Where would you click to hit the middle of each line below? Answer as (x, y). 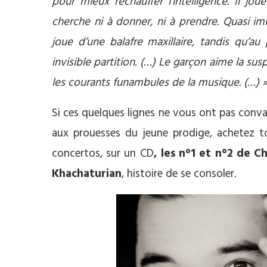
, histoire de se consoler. (179, 174)
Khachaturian (87, 174)
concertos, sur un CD (103, 154)
